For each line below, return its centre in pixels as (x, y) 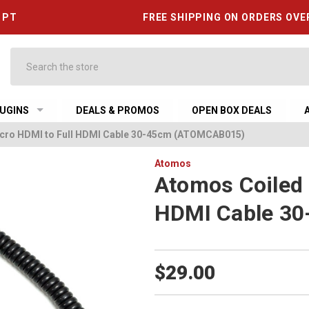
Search (26, 54)
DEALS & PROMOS (118, 110)
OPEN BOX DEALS (232, 110)
